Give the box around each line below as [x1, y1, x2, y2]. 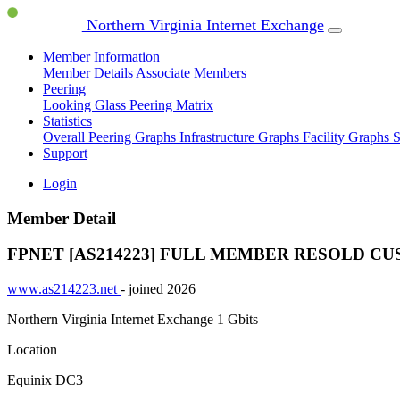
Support [43, 146, 87, 161]
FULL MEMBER [160, 245, 289, 264]
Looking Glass [43, 97, 129, 112]
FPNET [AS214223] [7, 245, 160, 264]
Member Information [43, 49, 160, 64]
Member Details [43, 65, 136, 80]
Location [7, 342, 57, 358]
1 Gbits [217, 312, 258, 328]
